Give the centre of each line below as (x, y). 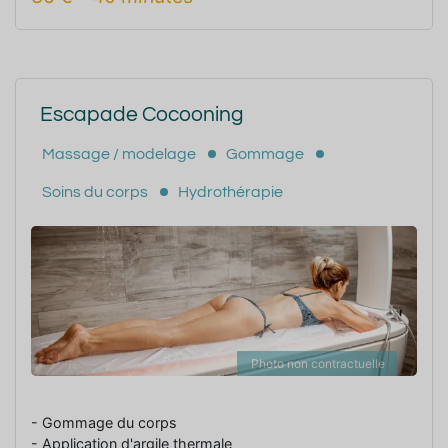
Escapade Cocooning (142, 114)
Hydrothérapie (230, 191)
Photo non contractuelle (318, 363)
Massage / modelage (119, 153)
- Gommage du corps (104, 422)
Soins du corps (95, 191)
